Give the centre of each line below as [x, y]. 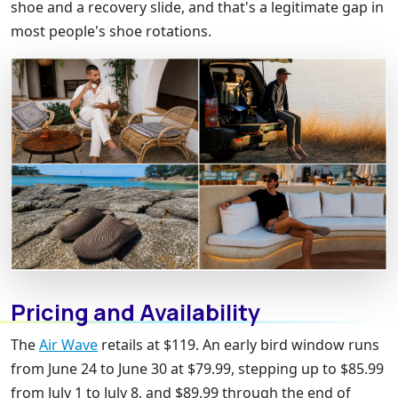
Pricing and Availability [135, 312]
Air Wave [68, 344]
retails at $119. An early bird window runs [239, 344]
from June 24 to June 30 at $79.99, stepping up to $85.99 [197, 368]
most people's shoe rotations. [111, 32]
